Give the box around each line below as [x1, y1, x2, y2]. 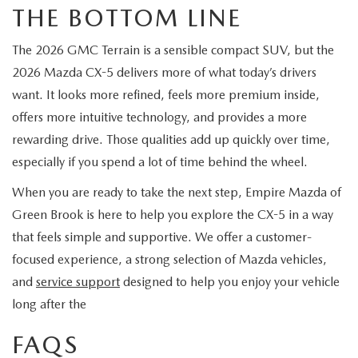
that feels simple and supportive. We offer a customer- [12, 229, 312, 245]
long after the [12, 296, 86, 312]
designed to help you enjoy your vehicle [120, 274, 340, 289]
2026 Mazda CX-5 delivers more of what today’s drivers [12, 65, 316, 80]
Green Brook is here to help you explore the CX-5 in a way [12, 207, 333, 222]
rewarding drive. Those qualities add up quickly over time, [12, 132, 330, 147]
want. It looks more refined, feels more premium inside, [12, 87, 320, 102]
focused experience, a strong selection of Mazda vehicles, [12, 252, 327, 267]
